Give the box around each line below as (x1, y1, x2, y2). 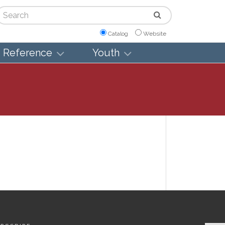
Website (143, 30, 166, 37)
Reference (3, 47, 52, 59)
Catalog (108, 30, 128, 37)
